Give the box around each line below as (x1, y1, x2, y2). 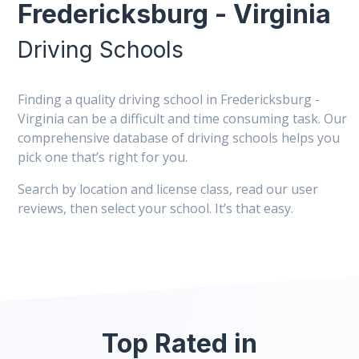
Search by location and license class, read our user (18, 180, 318, 198)
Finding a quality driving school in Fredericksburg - (18, 91, 320, 108)
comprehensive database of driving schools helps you (18, 129, 340, 147)
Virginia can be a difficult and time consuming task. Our (18, 110, 347, 127)
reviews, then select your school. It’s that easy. (18, 200, 293, 217)
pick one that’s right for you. (18, 148, 188, 166)
